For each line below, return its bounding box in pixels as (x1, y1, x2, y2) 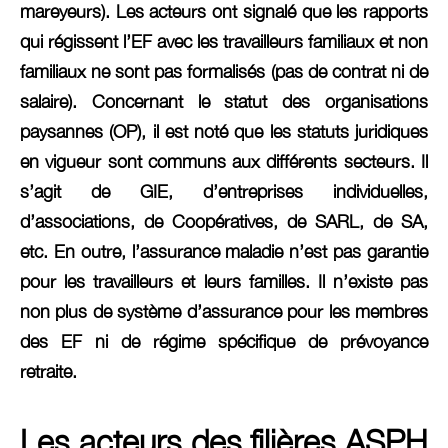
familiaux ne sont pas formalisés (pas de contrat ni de (20, 60, 428, 82)
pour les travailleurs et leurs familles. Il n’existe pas (20, 270, 428, 292)
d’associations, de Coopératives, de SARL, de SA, (20, 210, 428, 232)
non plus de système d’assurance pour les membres (20, 300, 428, 322)
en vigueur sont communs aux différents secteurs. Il (20, 150, 428, 172)
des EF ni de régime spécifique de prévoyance (20, 330, 428, 352)
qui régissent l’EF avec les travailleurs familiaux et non (20, 30, 428, 52)
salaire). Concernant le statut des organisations (20, 90, 428, 112)
